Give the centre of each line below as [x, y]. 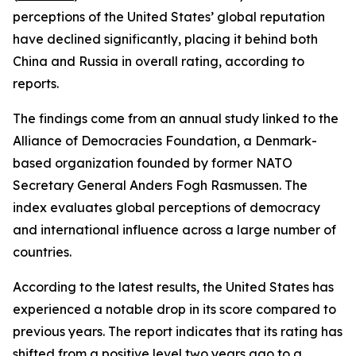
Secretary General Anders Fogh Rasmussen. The [160, 185]
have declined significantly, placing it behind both [165, 39]
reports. [36, 83]
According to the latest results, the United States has [173, 287]
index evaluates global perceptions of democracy [166, 207]
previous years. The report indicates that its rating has [178, 331]
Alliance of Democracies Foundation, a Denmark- [165, 141]
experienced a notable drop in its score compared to [174, 309]
